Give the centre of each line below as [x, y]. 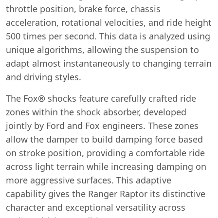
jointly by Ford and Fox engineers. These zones [102, 125]
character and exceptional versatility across [96, 207]
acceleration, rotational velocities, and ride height [109, 22]
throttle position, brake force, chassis [83, 9]
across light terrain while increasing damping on [106, 166]
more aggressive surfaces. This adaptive [89, 180]
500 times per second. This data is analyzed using [108, 36]
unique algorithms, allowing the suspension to [102, 49]
